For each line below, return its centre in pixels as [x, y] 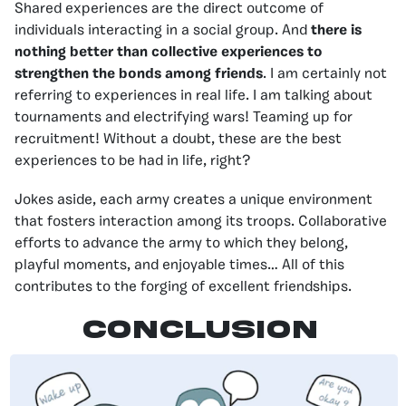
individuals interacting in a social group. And [163, 30]
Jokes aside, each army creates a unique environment [193, 200]
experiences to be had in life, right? [132, 161]
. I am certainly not [325, 74]
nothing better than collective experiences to [169, 52]
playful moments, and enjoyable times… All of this [179, 265]
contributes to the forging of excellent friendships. [183, 287]
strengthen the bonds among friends [139, 74]
